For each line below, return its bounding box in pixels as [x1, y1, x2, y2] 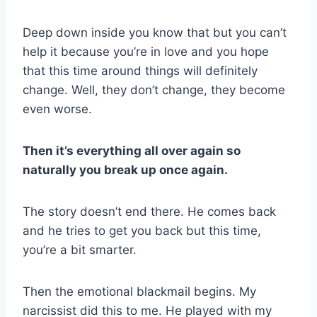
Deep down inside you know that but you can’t [23, 25, 287, 40]
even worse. [23, 102, 92, 117]
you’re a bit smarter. [23, 243, 137, 258]
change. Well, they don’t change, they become [23, 83, 285, 98]
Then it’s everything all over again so [23, 144, 241, 158]
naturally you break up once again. [23, 163, 228, 178]
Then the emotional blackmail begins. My [23, 284, 256, 299]
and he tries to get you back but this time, [23, 224, 261, 238]
